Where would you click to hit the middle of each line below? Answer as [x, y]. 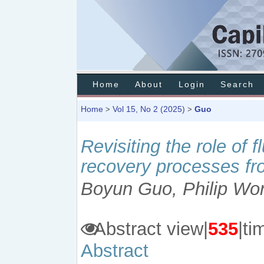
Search [237, 85]
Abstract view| [149, 229]
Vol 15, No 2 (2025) [149, 109]
